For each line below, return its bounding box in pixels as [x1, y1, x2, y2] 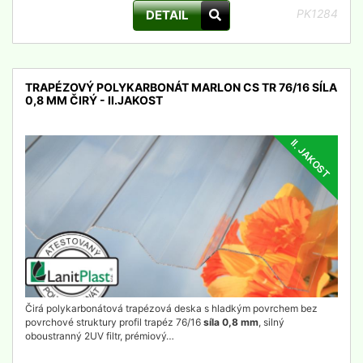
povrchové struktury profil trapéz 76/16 [25, 316, 203, 328]
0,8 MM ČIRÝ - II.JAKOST [25, 93, 163, 107]
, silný [258, 316, 284, 328]
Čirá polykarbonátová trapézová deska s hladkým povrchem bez [25, 302, 318, 314]
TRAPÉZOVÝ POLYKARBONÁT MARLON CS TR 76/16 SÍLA [25, 80, 337, 94]
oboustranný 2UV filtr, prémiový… [25, 330, 174, 342]
